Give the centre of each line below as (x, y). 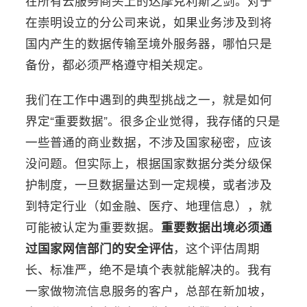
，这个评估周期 (217, 247)
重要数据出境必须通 (217, 226)
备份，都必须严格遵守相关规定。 (118, 64)
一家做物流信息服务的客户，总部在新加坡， (149, 290)
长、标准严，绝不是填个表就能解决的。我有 (149, 269)
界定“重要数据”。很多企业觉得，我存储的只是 (153, 120)
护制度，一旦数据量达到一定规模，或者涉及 (149, 184)
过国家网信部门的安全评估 (100, 247)
